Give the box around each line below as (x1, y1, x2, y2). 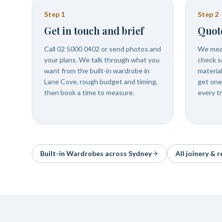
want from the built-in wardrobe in (44, 66, 150, 75)
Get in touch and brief (44, 24, 144, 37)
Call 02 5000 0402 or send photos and (44, 45, 161, 53)
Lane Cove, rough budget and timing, (44, 77, 158, 86)
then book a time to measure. (44, 88, 134, 97)
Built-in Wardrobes (40, 149, 104, 158)
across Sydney (104, 149, 152, 158)
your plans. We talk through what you (44, 55, 160, 64)
